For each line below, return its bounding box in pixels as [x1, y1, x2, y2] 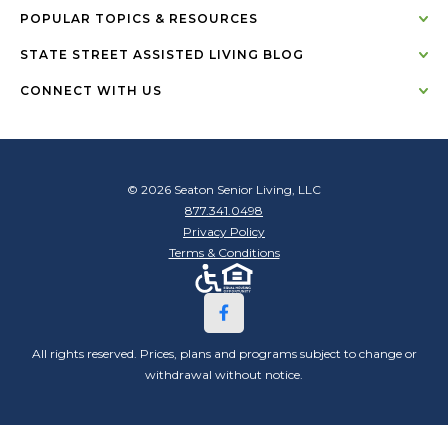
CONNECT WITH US [20, 83, 162, 98]
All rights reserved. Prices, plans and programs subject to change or [31, 346, 417, 361]
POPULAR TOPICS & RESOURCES [20, 11, 258, 26]
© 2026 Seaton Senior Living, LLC [127, 182, 321, 197]
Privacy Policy [183, 224, 265, 239]
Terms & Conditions [168, 245, 280, 260]
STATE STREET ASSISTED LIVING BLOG [20, 47, 304, 62]
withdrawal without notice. [145, 367, 303, 382]
